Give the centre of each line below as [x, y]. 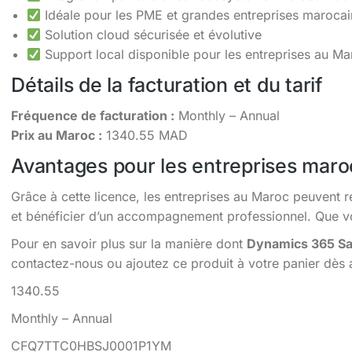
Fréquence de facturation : [93, 115]
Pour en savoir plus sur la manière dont [129, 244]
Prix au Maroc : [57, 135]
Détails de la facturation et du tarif [167, 85]
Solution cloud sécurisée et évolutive [152, 35]
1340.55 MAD [145, 135]
